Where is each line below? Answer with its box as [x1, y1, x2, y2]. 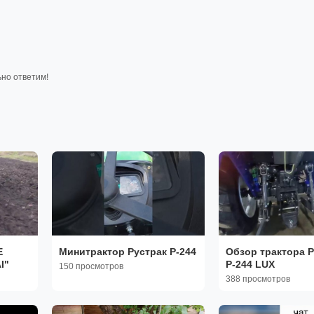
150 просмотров [59, 261, 123, 271]
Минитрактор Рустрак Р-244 [59, 245, 196, 257]
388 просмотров [225, 273, 290, 284]
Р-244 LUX [225, 258, 275, 270]
